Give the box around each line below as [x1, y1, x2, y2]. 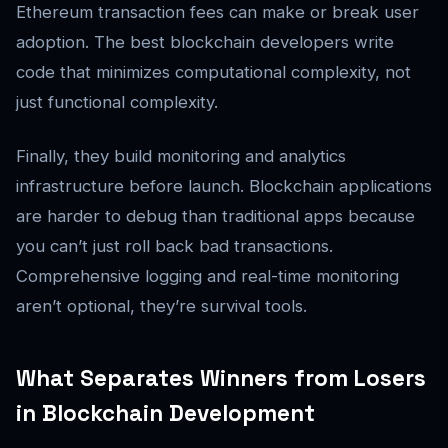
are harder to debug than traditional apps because [16, 206, 415, 227]
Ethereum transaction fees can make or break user [16, 2, 419, 23]
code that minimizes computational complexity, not [16, 62, 411, 83]
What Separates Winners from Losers [16, 364, 426, 394]
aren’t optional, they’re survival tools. [16, 296, 307, 317]
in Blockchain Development [16, 399, 315, 429]
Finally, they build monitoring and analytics [16, 146, 346, 167]
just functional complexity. [16, 92, 218, 113]
